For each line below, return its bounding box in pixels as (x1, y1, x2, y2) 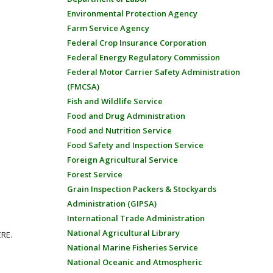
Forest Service (66, 169, 122, 180)
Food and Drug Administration (66, 110, 185, 121)
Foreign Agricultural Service (66, 154, 178, 165)
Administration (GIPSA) (66, 198, 157, 209)
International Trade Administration (66, 213, 205, 224)
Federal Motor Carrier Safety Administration (66, 66, 240, 77)
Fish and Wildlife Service (66, 96, 163, 107)
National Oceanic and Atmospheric (66, 257, 202, 268)
